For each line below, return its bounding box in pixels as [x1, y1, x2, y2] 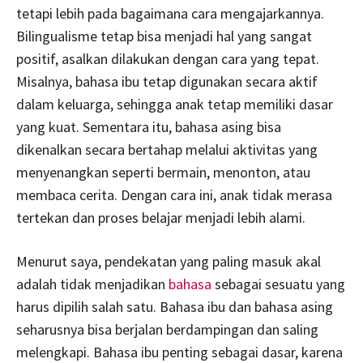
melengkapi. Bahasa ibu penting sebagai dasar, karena [16, 342, 343, 361]
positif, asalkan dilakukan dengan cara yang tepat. [16, 49, 319, 68]
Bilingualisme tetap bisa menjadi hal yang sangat [16, 26, 312, 45]
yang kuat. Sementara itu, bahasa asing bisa [16, 117, 281, 136]
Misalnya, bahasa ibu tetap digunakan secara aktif [16, 71, 318, 91]
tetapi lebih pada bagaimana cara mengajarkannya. [16, 3, 324, 23]
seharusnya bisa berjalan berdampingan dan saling [16, 319, 318, 339]
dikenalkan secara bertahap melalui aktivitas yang [16, 139, 318, 159]
